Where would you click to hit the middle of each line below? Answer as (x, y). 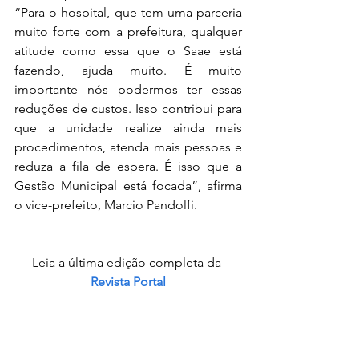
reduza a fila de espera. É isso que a (128, 167)
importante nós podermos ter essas (128, 90)
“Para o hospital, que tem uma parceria (128, 13)
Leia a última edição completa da (128, 263)
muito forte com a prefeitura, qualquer (128, 32)
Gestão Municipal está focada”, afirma (128, 186)
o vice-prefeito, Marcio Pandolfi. (106, 205)
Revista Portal (128, 282)
